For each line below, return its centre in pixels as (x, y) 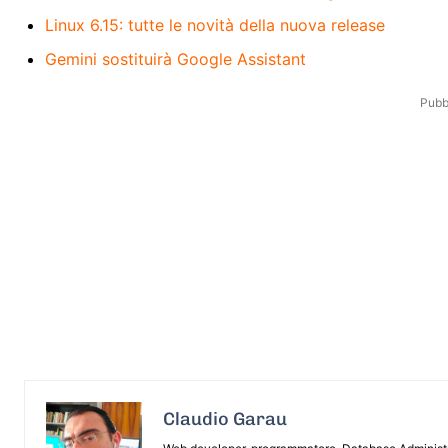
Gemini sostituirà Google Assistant (175, 58)
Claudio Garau (225, 418)
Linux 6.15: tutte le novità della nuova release (215, 24)
